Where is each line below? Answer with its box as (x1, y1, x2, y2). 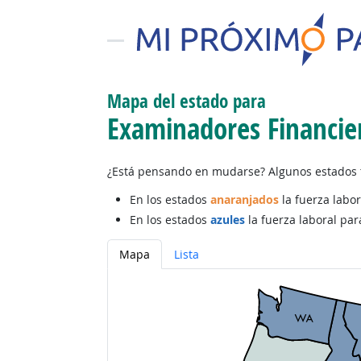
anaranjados (210, 192, 279, 207)
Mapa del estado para (106, 89, 266, 114)
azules (210, 211, 245, 227)
